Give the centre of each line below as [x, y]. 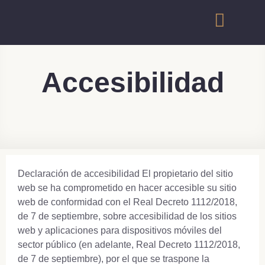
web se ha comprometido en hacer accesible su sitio [127, 188]
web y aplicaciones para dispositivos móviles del [120, 230]
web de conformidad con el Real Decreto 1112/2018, [127, 202]
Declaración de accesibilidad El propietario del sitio [125, 174]
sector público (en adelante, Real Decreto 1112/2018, [129, 245]
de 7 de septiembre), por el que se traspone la [114, 259]
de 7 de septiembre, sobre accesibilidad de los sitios [127, 216]
